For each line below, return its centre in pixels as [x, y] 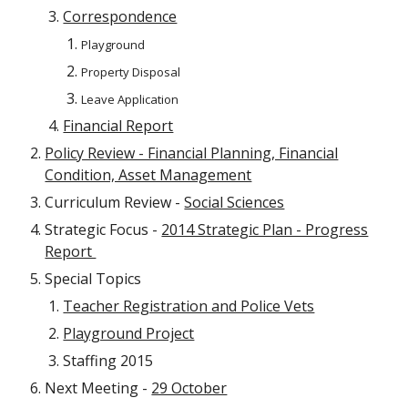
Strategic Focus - [102, 229]
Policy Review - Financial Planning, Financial [192, 153]
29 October [189, 388]
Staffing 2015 [108, 361]
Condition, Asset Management [148, 175]
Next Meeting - [98, 388]
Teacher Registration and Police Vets [189, 306]
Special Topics [93, 279]
